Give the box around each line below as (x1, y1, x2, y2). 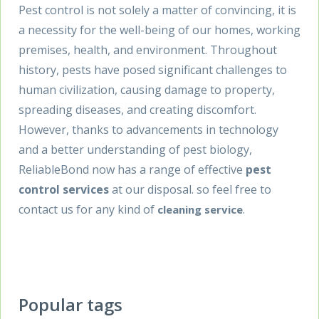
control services (19, 181, 109, 197)
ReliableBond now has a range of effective (19, 161, 246, 177)
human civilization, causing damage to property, (19, 81, 275, 98)
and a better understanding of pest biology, (19, 141, 252, 157)
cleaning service (157, 202, 243, 216)
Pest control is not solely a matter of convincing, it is (19, 1, 296, 18)
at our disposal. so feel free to (109, 181, 271, 197)
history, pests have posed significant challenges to (19, 61, 287, 78)
